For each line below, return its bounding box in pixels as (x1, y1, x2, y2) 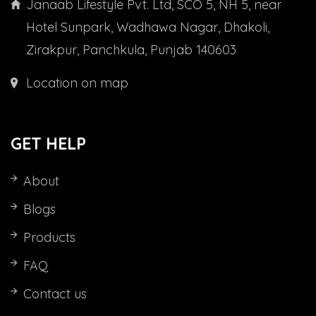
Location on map (26, 75, 128, 92)
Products (23, 229, 75, 246)
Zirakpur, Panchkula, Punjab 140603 (26, 42, 236, 59)
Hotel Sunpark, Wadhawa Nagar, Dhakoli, (26, 19, 269, 36)
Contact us (23, 286, 87, 303)
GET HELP (11, 133, 86, 154)
